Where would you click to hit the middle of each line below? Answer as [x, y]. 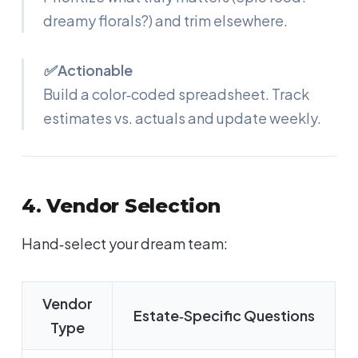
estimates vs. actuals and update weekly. [183, 118]
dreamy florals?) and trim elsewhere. [166, 21]
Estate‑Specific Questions [224, 316]
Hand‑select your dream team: [125, 244]
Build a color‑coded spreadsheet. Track [177, 94]
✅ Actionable [88, 70]
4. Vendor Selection [121, 206]
